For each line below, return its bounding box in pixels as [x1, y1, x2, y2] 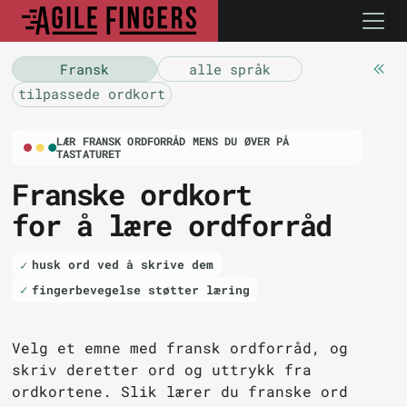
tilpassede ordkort [18, 84, 166, 104]
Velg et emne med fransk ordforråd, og [12, 337, 349, 357]
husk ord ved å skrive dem [32, 256, 214, 273]
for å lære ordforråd [12, 205, 332, 245]
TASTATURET [56, 146, 122, 162]
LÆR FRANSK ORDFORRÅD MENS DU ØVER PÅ [56, 134, 290, 149]
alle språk [189, 59, 272, 78]
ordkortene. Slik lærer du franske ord [12, 381, 349, 401]
